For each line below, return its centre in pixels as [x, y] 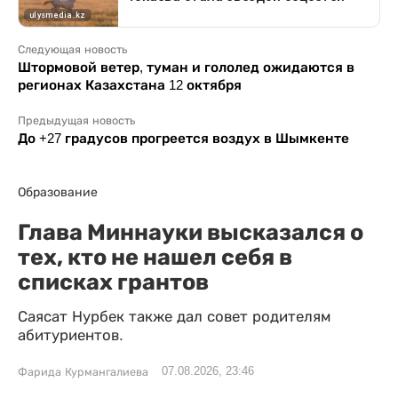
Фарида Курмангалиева [83, 372]
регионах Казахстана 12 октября [130, 85]
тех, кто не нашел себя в [155, 257]
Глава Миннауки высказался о [191, 232]
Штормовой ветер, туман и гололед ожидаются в [186, 67]
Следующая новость [72, 50]
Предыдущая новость [76, 121]
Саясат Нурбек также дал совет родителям [174, 317]
